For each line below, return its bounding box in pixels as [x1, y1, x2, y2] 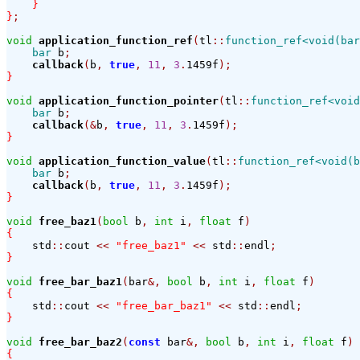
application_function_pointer [39, 95, 219, 108]
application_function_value [39, 155, 206, 168]
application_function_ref [39, 35, 193, 47]
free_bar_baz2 [39, 336, 122, 349]
